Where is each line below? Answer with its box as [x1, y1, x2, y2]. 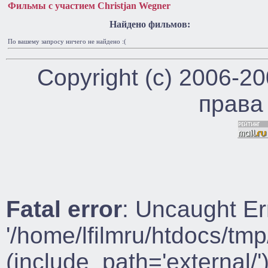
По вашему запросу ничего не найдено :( [8, 38, 126, 45]
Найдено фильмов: [109, 19, 190, 30]
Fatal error [6, 196, 122, 222]
